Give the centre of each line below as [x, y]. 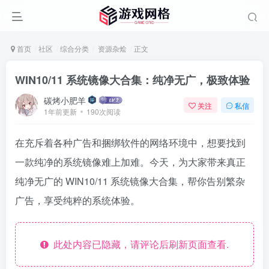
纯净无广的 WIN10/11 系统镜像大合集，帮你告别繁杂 [130, 181]
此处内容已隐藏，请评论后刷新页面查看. [139, 244]
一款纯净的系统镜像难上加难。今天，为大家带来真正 [130, 162]
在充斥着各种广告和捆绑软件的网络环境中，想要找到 [130, 143]
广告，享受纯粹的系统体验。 [77, 200]
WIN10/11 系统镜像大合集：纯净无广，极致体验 [132, 80]
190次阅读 [104, 111]
